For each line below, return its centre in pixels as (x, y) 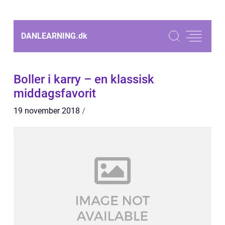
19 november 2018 (47, 111)
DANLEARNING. (50, 36)
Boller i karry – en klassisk (84, 79)
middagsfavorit (55, 93)
